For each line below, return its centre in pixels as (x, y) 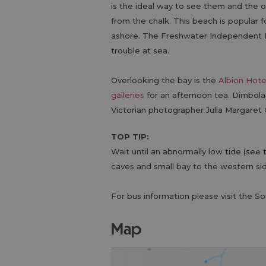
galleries (128, 95)
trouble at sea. (140, 50)
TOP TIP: (130, 137)
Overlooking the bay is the (165, 80)
